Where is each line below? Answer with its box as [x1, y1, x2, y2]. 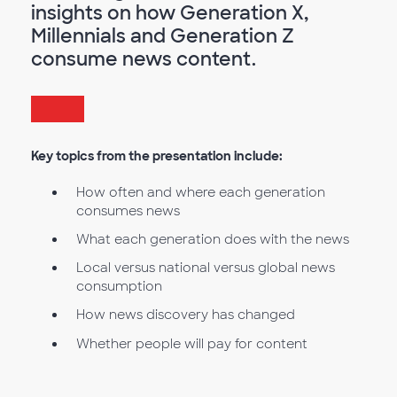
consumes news [75, 202, 180, 219]
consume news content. [31, 47, 256, 71]
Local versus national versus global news [75, 260, 335, 276]
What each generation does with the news [75, 231, 349, 248]
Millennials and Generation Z [31, 24, 294, 48]
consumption [75, 278, 162, 295]
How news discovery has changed [75, 307, 295, 323]
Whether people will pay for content [75, 335, 307, 352]
